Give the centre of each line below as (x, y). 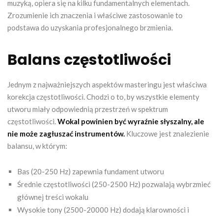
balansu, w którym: (37, 146)
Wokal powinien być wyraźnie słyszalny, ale (131, 121)
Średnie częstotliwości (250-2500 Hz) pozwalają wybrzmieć (114, 184)
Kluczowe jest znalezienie (167, 133)
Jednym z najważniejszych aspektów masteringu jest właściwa (107, 84)
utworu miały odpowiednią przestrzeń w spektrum (88, 109)
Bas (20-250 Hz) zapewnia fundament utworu (91, 171)
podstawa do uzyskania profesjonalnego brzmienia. (90, 27)
